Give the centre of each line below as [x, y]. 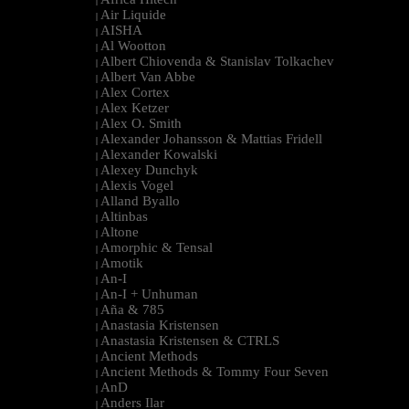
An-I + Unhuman [149, 294]
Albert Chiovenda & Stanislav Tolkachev [217, 61]
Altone [120, 231]
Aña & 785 [132, 309]
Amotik [122, 262]
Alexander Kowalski [159, 154]
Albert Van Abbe [148, 76]
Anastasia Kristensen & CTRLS [190, 340]
